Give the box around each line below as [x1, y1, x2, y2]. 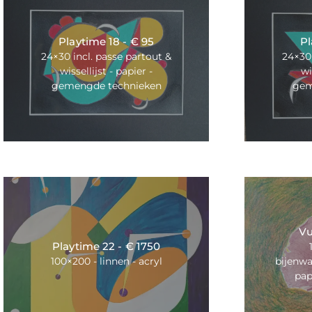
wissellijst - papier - [60, 65, 153, 78]
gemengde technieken [51, 79, 162, 93]
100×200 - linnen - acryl [50, 254, 162, 267]
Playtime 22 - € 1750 [52, 239, 161, 253]
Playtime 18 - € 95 [58, 35, 155, 49]
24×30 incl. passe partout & [41, 50, 172, 63]
